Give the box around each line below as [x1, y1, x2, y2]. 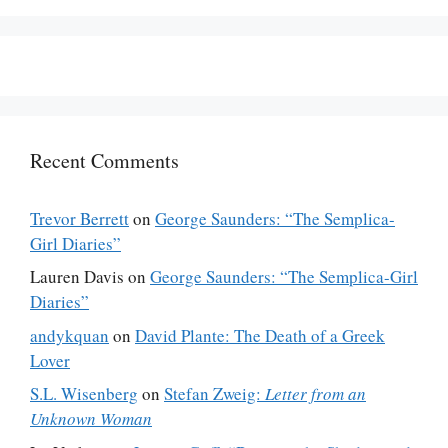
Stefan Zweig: [164, 382, 265, 405]
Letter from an [265, 382, 366, 405]
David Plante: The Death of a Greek [135, 323, 385, 347]
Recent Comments [30, 146, 179, 174]
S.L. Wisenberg [30, 382, 138, 405]
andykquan [30, 323, 109, 347]
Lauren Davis [30, 265, 124, 288]
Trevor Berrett [30, 206, 129, 230]
